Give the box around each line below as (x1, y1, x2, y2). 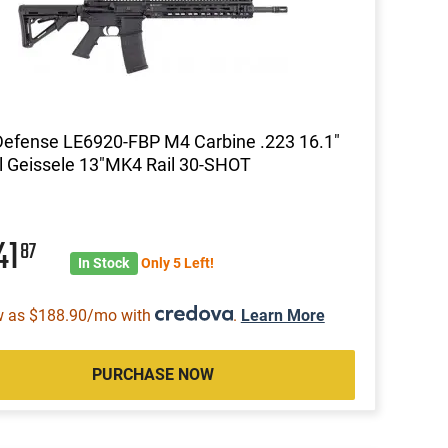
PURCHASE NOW (91, 364, 214, 384)
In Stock (78, 254, 130, 271)
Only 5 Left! (140, 254, 214, 271)
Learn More (240, 305, 325, 325)
